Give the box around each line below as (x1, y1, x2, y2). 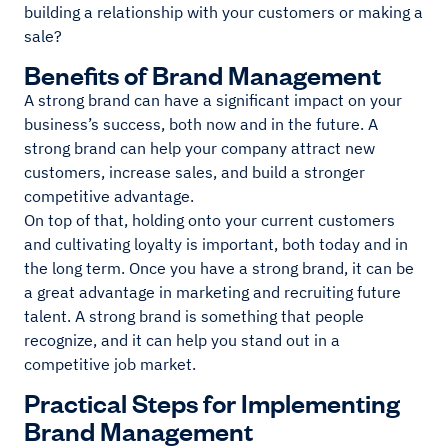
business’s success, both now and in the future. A (24, 114, 378, 135)
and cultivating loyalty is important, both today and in (24, 234, 408, 255)
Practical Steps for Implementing (24, 385, 400, 419)
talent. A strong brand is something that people (24, 306, 364, 327)
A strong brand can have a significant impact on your (24, 90, 402, 111)
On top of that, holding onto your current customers (24, 210, 395, 231)
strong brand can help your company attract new (24, 138, 375, 159)
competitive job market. (24, 354, 196, 375)
